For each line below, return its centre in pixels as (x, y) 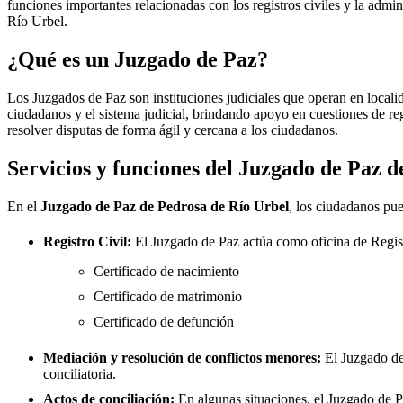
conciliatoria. (80, 374)
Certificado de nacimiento (166, 272)
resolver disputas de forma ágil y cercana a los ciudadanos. (173, 130)
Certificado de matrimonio (168, 297)
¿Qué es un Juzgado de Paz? (138, 59)
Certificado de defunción (164, 322)
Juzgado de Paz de (97, 206)
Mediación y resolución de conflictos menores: (182, 358)
